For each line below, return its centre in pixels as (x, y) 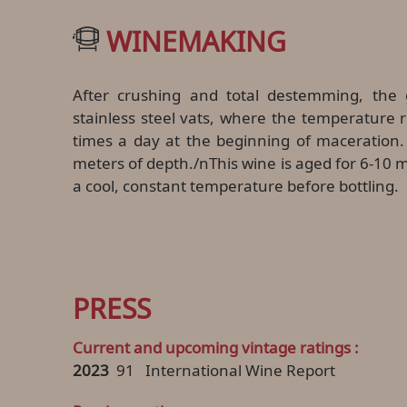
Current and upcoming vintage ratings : (216, 347)
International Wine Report (240, 370)
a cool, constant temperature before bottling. (236, 185)
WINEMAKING (196, 41)
